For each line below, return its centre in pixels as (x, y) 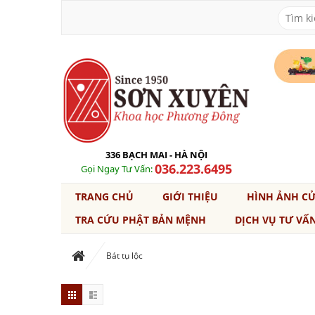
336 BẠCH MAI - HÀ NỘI (156, 155)
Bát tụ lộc (124, 256)
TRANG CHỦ (104, 197)
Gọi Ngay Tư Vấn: (117, 169)
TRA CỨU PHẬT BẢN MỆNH (141, 220)
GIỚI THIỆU (190, 197)
